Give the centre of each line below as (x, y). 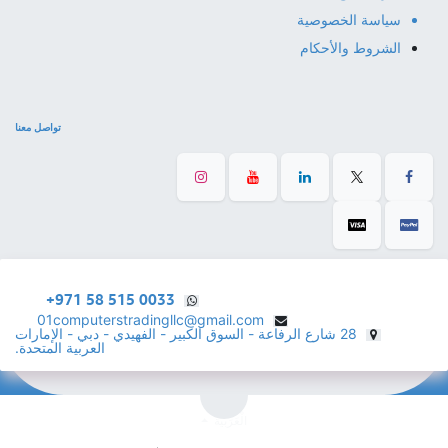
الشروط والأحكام (350, 48)
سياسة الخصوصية (349, 20)
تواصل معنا (38, 127)
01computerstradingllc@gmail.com (150, 320)
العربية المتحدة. (60, 348)
